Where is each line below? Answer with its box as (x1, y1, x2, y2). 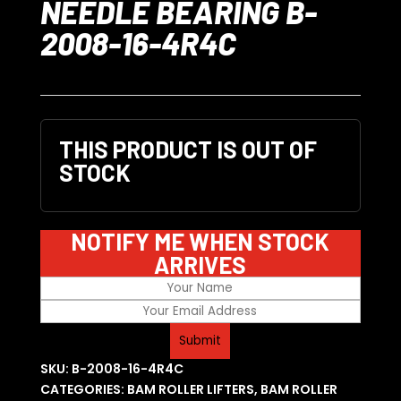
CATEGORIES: (39, 380, 127, 399)
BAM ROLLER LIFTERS (126, 380, 254, 399)
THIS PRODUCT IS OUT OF (58, 135, 317, 164)
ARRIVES (154, 251, 247, 279)
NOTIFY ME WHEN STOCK (71, 227, 330, 256)
